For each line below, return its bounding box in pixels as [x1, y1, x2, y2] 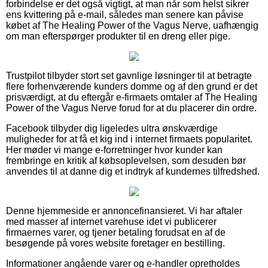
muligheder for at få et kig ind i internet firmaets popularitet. [6, 133, 252, 144]
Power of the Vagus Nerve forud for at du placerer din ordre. [6, 102, 257, 113]
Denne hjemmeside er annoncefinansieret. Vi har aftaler [6, 205, 242, 216]
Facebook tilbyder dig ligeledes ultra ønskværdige [6, 123, 218, 133]
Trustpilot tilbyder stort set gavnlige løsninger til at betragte [6, 70, 252, 81]
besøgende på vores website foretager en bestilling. [6, 237, 225, 248]
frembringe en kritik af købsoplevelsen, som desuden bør [6, 155, 246, 166]
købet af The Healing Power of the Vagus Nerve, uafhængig [6, 20, 258, 31]
